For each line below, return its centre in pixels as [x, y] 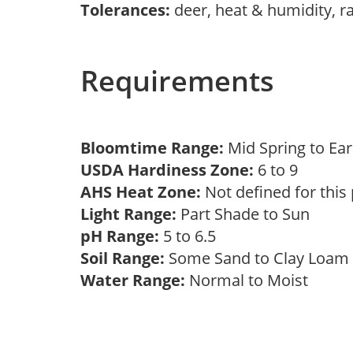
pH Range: [120, 236]
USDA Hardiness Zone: [167, 170]
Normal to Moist [251, 280]
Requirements [177, 81]
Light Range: [128, 214]
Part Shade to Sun [247, 214]
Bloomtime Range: [154, 148]
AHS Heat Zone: [141, 192]
